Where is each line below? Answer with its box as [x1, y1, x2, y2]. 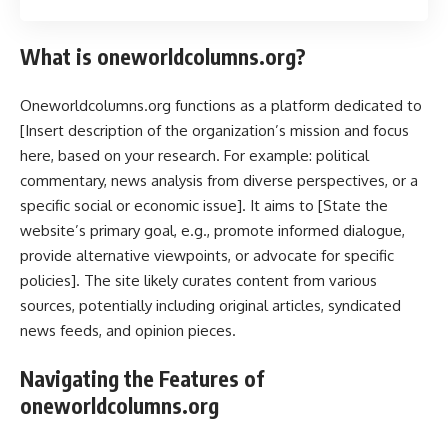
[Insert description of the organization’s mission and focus [20, 120, 409, 140]
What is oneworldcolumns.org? [20, 43, 306, 70]
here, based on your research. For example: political [20, 145, 369, 165]
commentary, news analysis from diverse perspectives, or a [20, 170, 418, 190]
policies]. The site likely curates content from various [20, 270, 377, 290]
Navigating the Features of [20, 365, 264, 392]
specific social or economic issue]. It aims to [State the [20, 195, 388, 215]
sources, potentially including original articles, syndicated [20, 295, 401, 315]
